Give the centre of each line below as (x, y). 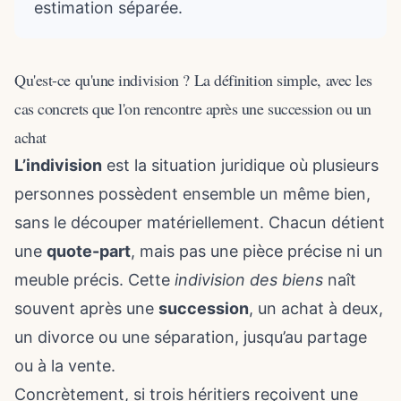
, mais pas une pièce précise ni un (257, 251)
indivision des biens (249, 280)
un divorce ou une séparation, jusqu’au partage (191, 337)
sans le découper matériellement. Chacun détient (200, 222)
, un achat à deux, (316, 308)
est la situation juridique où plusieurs (240, 165)
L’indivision (58, 165)
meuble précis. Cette (94, 280)
